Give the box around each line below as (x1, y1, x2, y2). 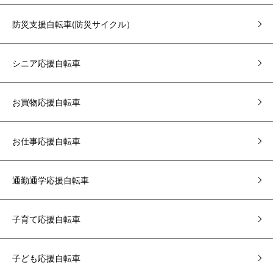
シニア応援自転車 (12, 57, 80, 69)
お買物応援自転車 (12, 96, 80, 108)
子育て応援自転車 (12, 213, 80, 225)
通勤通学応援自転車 (12, 174, 89, 186)
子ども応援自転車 (12, 252, 80, 264)
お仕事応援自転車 (12, 135, 80, 147)
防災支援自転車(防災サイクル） (12, 18, 135, 30)
